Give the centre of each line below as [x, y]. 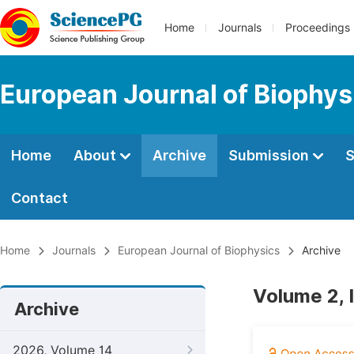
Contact [40, 198]
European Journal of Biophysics [199, 250]
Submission [270, 155]
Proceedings [318, 28]
